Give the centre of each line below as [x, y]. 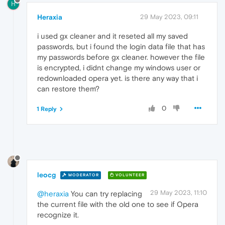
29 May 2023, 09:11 [169, 17]
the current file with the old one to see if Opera [118, 204]
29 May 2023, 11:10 [179, 192]
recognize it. [58, 214]
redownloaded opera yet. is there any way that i [118, 78]
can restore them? [68, 89]
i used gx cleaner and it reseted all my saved [113, 36]
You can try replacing [105, 193]
